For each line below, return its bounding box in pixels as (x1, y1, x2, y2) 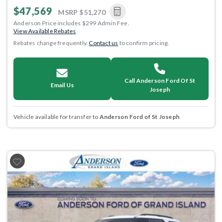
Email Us (50, 81, 74, 89)
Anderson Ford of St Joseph (99, 112, 180, 120)
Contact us (89, 39, 118, 47)
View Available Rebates (13, 27, 76, 35)
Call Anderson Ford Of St (124, 76, 196, 84)
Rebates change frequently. (13, 39, 89, 47)
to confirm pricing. (118, 39, 169, 47)
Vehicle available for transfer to (13, 112, 100, 120)
